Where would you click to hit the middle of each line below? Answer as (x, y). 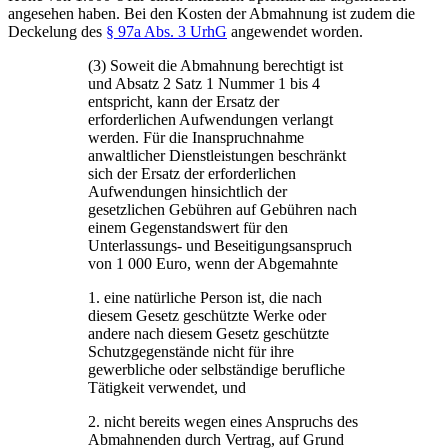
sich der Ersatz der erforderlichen (192, 174)
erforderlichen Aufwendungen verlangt (210, 120)
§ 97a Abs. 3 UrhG (166, 32)
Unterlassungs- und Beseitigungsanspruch (220, 246)
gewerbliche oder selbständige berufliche (216, 370)
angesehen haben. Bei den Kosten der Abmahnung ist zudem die (211, 14)
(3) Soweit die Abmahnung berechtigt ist (215, 66)
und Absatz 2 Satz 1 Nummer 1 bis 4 (204, 84)
